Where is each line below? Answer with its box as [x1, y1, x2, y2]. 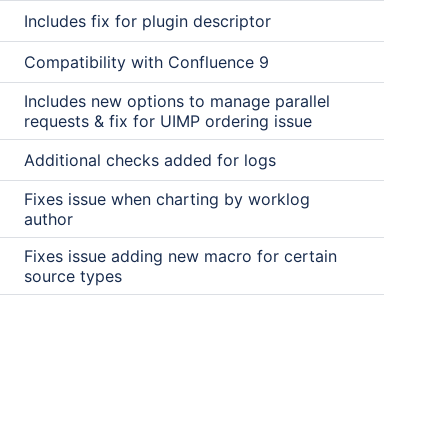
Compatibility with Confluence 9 [24, 52, 269, 72]
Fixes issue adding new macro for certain [24, 246, 337, 266]
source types [24, 266, 122, 286]
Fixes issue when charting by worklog [24, 189, 310, 209]
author [24, 209, 73, 229]
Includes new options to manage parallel [24, 91, 330, 111]
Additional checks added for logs [24, 150, 276, 170]
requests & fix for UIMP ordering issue [24, 111, 312, 131]
